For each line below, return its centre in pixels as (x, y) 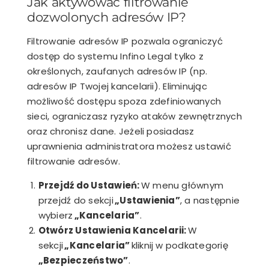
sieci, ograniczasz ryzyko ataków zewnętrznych (134, 116)
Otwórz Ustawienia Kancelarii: (112, 231)
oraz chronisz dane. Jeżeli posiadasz (111, 131)
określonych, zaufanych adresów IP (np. (117, 71)
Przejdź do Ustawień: (89, 186)
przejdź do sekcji (77, 201)
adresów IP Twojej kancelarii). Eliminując (117, 86)
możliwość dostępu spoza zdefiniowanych (124, 101)
